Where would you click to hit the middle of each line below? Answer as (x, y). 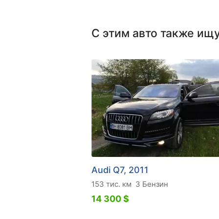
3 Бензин (152, 184)
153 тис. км (111, 184)
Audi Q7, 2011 (120, 170)
